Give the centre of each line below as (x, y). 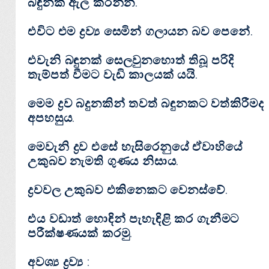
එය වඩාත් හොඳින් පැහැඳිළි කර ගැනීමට (134, 219)
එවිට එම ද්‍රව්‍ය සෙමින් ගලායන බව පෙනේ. (141, 32)
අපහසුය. (52, 118)
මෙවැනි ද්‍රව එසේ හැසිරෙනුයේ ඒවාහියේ (135, 147)
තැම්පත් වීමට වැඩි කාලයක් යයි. (113, 75)
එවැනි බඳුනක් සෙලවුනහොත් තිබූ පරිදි (131, 60)
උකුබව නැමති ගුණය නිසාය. (105, 161)
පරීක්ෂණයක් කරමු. (80, 233)
